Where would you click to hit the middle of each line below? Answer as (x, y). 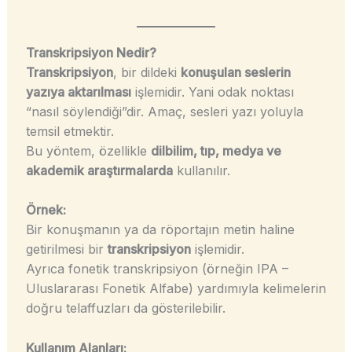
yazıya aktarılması (78, 92)
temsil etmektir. (70, 131)
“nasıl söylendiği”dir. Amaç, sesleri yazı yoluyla (164, 111)
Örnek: (46, 210)
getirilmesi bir (66, 249)
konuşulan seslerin (235, 72)
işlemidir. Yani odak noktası (212, 92)
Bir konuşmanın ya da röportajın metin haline (160, 230)
